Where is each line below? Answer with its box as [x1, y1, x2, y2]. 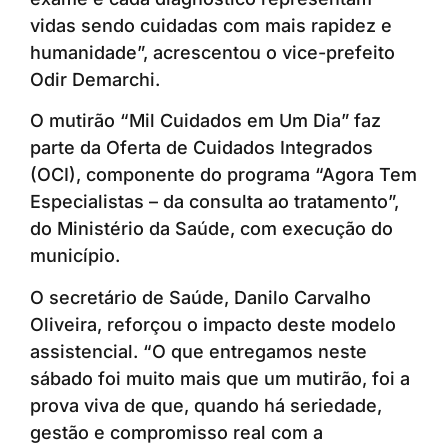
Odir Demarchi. [30, 69, 160, 91]
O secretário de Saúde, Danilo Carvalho [30, 286, 371, 308]
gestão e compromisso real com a [30, 421, 323, 443]
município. [30, 245, 120, 267]
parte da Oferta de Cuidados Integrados [30, 137, 373, 159]
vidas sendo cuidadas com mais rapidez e [30, 15, 392, 37]
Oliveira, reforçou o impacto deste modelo [30, 313, 396, 335]
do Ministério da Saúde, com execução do [30, 218, 393, 240]
